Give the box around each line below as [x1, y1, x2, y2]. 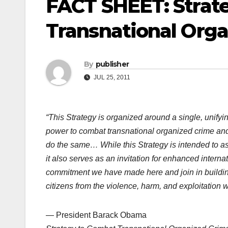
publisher [95, 60, 129, 69]
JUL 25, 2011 [92, 74, 130, 81]
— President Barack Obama [46, 211, 147, 220]
